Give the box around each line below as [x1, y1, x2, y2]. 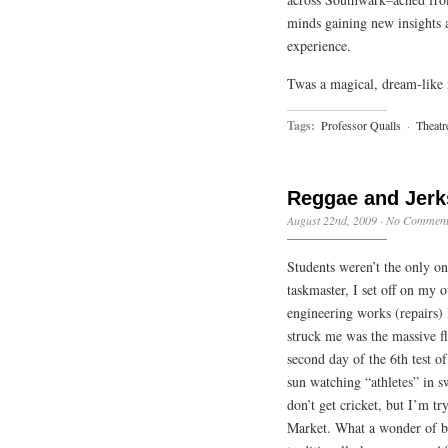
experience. [287, 36, 351, 55]
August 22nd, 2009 [287, 212, 377, 228]
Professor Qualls [321, 117, 401, 133]
